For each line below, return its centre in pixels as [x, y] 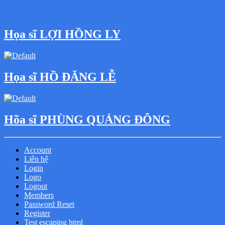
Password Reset [49, 204]
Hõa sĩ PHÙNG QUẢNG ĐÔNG [87, 119]
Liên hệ [36, 159]
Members [39, 195]
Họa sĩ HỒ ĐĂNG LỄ [60, 77]
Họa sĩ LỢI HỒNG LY [62, 34]
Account [38, 150]
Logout [36, 186]
